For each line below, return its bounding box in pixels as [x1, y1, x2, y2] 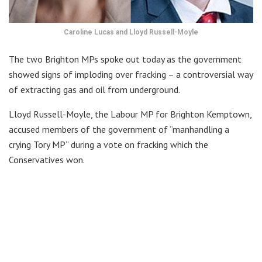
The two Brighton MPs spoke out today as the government [9, 53, 242, 65]
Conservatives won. [9, 153, 85, 166]
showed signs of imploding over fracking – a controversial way [9, 68, 253, 80]
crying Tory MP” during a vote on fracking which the [9, 138, 208, 150]
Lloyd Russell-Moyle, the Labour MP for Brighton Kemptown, [9, 108, 251, 120]
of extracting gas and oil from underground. [9, 83, 180, 95]
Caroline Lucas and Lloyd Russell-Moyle [64, 27, 198, 36]
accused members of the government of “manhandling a [9, 123, 229, 135]
